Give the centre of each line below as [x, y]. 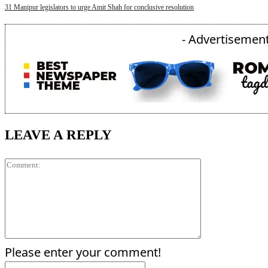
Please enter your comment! [83, 252]
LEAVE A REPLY [58, 135]
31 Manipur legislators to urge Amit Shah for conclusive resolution [99, 7]
